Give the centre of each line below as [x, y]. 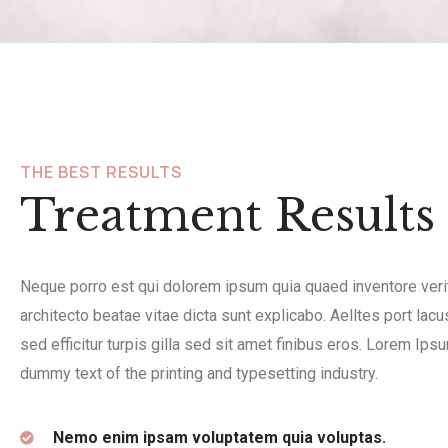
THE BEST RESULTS [101, 172]
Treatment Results [227, 215]
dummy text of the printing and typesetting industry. [199, 373]
